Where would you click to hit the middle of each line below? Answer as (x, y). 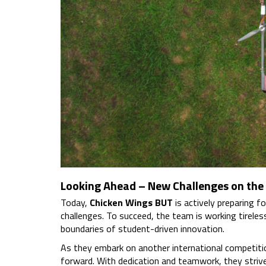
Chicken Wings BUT (131, 203)
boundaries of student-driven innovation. (142, 229)
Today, (75, 203)
